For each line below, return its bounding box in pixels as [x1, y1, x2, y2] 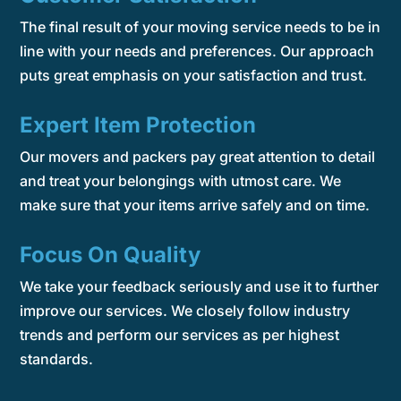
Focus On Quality [20, 241, 201, 268]
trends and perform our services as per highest [20, 325, 340, 344]
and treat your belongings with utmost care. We [20, 171, 342, 190]
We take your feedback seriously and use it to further [20, 277, 380, 295]
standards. [20, 349, 94, 368]
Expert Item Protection [20, 111, 257, 138]
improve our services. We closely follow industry [20, 301, 351, 320]
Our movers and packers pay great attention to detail [20, 147, 376, 166]
